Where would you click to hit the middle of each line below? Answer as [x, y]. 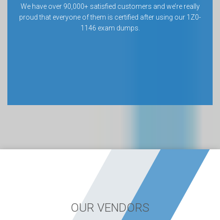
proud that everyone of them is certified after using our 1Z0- [110, 17]
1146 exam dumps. [110, 28]
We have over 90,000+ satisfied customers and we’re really [110, 6]
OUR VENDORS [110, 208]
